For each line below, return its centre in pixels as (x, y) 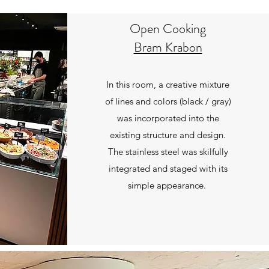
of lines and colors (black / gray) (168, 101)
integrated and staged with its (168, 168)
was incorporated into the (168, 118)
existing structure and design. (168, 134)
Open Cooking (168, 28)
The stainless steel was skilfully (168, 151)
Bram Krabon (168, 47)
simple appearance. (168, 185)
